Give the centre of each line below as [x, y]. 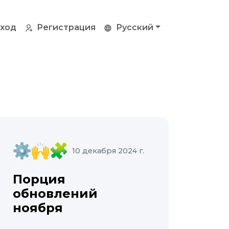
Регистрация [66, 28]
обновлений [55, 193]
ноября [38, 208]
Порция [39, 179]
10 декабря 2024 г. [108, 151]
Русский [135, 28]
